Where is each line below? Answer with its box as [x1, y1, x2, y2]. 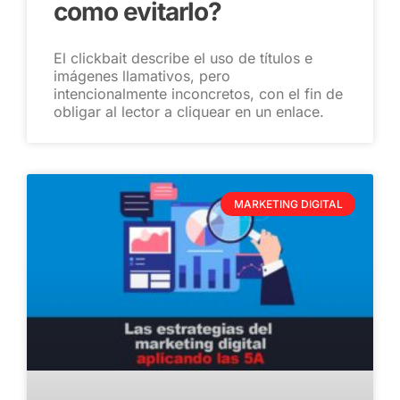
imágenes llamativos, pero [54, 67, 230, 86]
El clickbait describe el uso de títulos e [54, 49, 312, 68]
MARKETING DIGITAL [233, 196, 343, 211]
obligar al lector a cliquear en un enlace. [54, 103, 324, 121]
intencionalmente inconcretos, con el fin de [54, 85, 343, 104]
